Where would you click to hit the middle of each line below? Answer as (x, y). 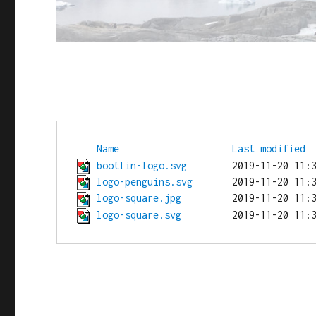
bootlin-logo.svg (142, 165)
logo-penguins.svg (145, 181)
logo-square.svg (139, 214)
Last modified (269, 149)
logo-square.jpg (139, 198)
